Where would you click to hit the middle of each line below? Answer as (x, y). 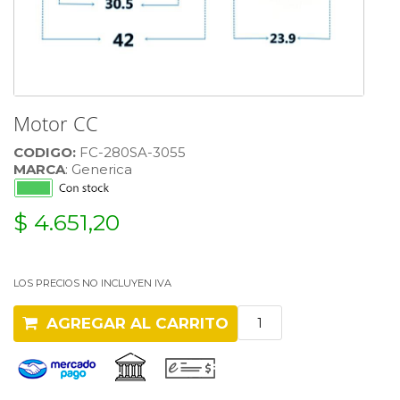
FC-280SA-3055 (131, 152)
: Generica (99, 169)
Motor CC (56, 123)
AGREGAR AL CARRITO (133, 323)
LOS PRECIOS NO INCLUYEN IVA (92, 283)
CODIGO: (45, 152)
